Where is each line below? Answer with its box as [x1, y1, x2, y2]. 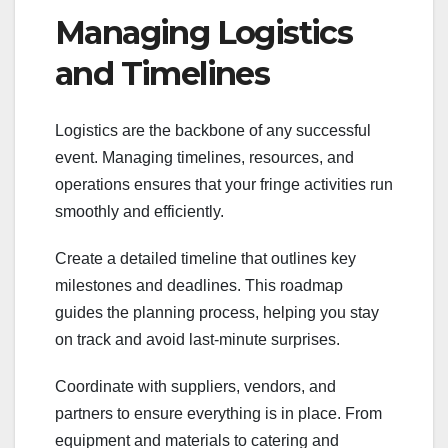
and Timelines [55, 54, 270, 94]
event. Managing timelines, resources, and [55, 148, 354, 166]
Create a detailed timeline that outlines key [55, 249, 356, 267]
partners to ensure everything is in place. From [55, 404, 382, 422]
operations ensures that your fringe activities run [55, 175, 393, 193]
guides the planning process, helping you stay [55, 303, 379, 321]
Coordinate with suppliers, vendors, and [55, 377, 336, 395]
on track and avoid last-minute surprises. [55, 330, 340, 348]
